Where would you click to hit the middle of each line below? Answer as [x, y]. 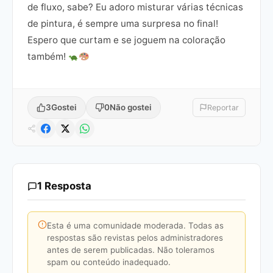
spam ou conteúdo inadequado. [109, 262]
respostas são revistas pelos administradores [135, 238]
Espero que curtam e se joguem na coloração [126, 40]
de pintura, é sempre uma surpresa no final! [123, 24]
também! [48, 57]
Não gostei [131, 108]
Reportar [223, 108]
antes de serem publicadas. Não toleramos [131, 250]
